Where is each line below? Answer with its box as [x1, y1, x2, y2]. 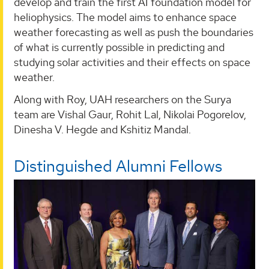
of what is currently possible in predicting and [14, 40, 225, 54]
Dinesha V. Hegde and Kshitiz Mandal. [14, 122, 191, 137]
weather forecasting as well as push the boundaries [14, 25, 253, 39]
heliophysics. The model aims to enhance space [14, 10, 237, 24]
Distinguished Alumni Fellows [14, 156, 222, 177]
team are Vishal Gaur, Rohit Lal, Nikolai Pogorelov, [14, 107, 246, 122]
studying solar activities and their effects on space [14, 55, 250, 69]
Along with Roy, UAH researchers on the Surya [14, 92, 231, 107]
